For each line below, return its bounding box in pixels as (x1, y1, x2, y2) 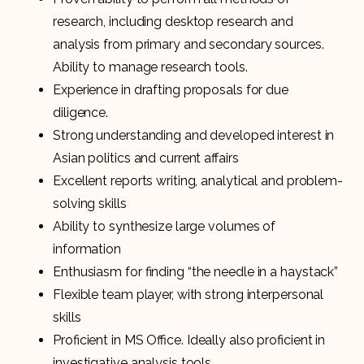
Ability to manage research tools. (53, 58, 248, 75)
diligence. (53, 104, 108, 120)
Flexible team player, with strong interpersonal (53, 286, 324, 302)
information (53, 240, 121, 257)
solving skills (53, 195, 127, 211)
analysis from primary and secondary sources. (53, 36, 324, 52)
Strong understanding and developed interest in (53, 127, 335, 143)
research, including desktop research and (53, 13, 293, 29)
